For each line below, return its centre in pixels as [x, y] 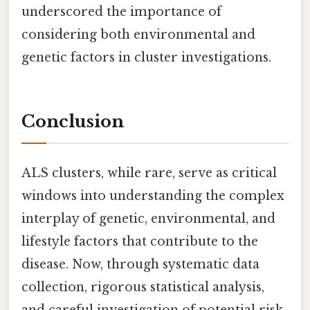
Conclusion [73, 121]
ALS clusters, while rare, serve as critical [149, 173]
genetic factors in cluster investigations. [146, 57]
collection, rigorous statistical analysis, [143, 287]
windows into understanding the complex [153, 195]
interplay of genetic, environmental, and [148, 218]
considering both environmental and [138, 34]
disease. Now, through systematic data [140, 264]
